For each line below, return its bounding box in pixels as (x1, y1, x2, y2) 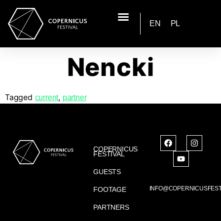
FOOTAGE (93, 185, 126, 193)
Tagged (5, 92, 35, 102)
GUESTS (93, 167, 121, 176)
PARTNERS (93, 203, 129, 211)
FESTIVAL (93, 149, 125, 158)
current (35, 93, 59, 102)
